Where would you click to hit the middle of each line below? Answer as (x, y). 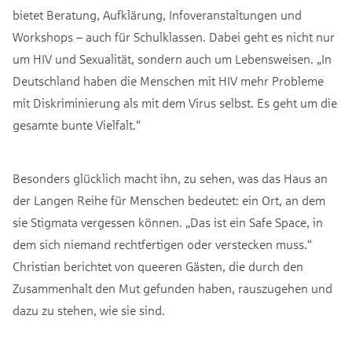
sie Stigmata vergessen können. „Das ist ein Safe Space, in (168, 222)
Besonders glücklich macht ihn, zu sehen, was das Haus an (170, 178)
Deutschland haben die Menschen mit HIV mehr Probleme (168, 81)
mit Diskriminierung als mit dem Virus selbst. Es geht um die (175, 103)
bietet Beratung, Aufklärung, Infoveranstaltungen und (157, 15)
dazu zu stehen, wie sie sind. (89, 310)
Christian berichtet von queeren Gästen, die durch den (158, 266)
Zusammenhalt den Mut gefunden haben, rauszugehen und (172, 288)
